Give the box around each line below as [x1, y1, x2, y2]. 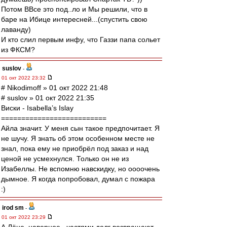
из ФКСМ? [1, 46, 35, 54]
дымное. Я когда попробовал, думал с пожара [1, 175, 155, 183]
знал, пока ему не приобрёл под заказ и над [1, 144, 148, 153]
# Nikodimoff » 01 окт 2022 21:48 [1, 84, 108, 92]
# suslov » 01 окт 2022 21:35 [1, 94, 94, 102]
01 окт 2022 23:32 [2, 75, 47, 81]
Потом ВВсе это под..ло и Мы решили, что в [1, 5, 147, 13]
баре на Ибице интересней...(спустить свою [1, 15, 147, 23]
